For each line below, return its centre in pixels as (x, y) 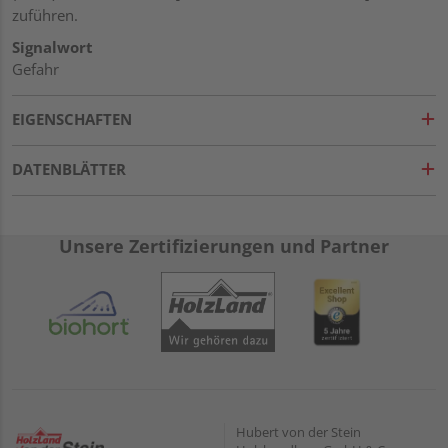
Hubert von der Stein (298, 432)
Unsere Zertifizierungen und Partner (224, 246)
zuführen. (45, 15)
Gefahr (35, 69)
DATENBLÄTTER (69, 169)
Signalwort (52, 47)
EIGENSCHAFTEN (72, 119)
